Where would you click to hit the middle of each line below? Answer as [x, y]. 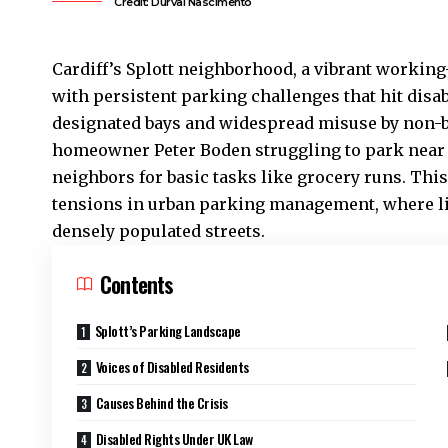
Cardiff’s [89, 68]
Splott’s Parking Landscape [167, 330]
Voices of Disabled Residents [172, 366]
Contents [137, 283]
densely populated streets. [158, 230]
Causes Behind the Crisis [161, 402]
